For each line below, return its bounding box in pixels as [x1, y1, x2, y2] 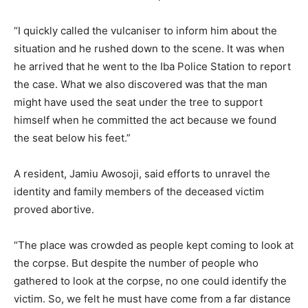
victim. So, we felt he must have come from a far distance [14, 292, 291, 305]
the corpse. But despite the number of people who [14, 256, 258, 269]
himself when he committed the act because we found [14, 113, 276, 126]
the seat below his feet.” [14, 131, 131, 144]
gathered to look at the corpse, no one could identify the [14, 274, 287, 287]
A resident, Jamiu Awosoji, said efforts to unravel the [14, 167, 270, 180]
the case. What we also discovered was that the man [14, 78, 267, 91]
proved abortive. [14, 203, 94, 216]
